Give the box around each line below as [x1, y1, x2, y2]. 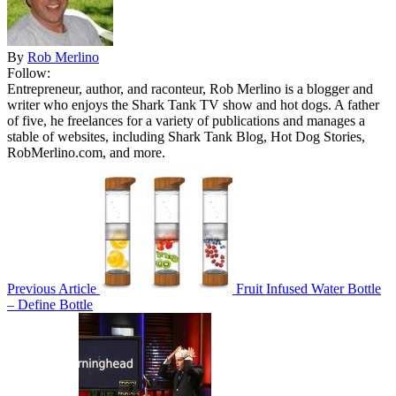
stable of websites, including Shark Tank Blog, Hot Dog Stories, [7, 129, 365, 145]
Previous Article [7, 281, 96, 297]
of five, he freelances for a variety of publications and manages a [7, 113, 365, 129]
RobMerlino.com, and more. [7, 145, 165, 161]
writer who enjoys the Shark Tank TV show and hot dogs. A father [7, 97, 379, 113]
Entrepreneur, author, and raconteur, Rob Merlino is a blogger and [7, 81, 373, 97]
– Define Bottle [7, 297, 93, 313]
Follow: [7, 65, 50, 81]
